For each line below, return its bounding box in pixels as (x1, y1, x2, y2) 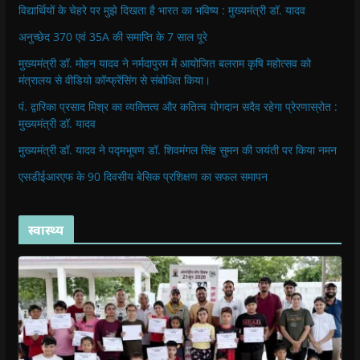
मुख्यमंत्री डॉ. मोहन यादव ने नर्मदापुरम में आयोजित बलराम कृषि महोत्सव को (18, 55, 311, 71)
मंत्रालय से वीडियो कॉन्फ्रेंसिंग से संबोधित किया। (18, 72, 211, 88)
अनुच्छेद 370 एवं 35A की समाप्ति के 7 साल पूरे (18, 28, 207, 44)
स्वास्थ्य (27, 220, 64, 239)
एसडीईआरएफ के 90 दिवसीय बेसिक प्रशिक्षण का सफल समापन (18, 168, 268, 184)
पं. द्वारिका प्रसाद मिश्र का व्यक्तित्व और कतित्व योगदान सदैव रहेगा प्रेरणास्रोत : (18, 98, 337, 114)
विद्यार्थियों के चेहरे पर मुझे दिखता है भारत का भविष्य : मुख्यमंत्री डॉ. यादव (18, 2, 305, 18)
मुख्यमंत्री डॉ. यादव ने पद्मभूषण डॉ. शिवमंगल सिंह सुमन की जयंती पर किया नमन (18, 141, 337, 157)
